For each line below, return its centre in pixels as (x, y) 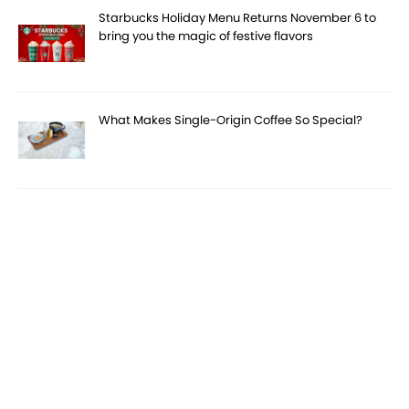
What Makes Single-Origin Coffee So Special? (231, 120)
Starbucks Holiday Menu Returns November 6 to (238, 17)
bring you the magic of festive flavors (206, 36)
